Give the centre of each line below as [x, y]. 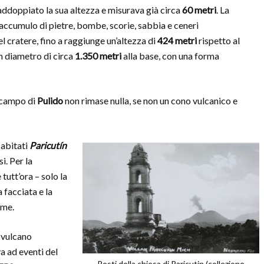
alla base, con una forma [170, 56]
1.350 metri [98, 56]
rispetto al [218, 40]
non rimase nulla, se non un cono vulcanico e [150, 100]
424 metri [177, 40]
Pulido [50, 100]
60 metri [199, 10]
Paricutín [48, 145]
